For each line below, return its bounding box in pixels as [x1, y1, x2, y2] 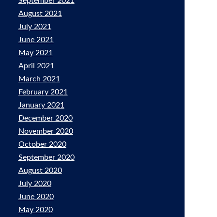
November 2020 [18, 127, 73, 135]
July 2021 [18, 23, 51, 31]
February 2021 [18, 88, 68, 96]
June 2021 [18, 36, 54, 44]
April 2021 [18, 62, 54, 70]
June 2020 [18, 193, 54, 201]
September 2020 [18, 154, 75, 161]
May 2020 [18, 206, 53, 214]
